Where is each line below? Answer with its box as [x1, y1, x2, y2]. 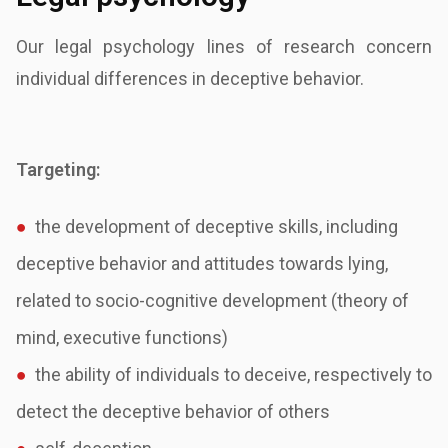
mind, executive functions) [16, 327, 228, 348]
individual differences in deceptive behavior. [16, 68, 364, 89]
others [278, 401, 330, 422]
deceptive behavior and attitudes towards [16, 253, 348, 274]
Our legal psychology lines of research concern [16, 36, 432, 57]
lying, [348, 253, 388, 274]
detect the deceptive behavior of [16, 401, 278, 422]
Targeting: [16, 159, 100, 180]
